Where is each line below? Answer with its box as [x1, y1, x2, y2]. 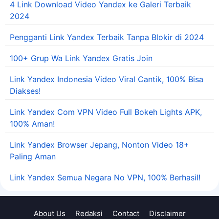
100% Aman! [10, 118, 55, 129]
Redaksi [75, 208, 103, 218]
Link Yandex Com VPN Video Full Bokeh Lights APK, [10, 107, 202, 117]
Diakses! [10, 86, 41, 96]
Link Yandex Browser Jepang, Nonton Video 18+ [10, 139, 189, 150]
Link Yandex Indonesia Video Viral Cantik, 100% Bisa [10, 74, 203, 84]
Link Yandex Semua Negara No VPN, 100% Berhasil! [10, 172, 200, 182]
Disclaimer [149, 208, 186, 218]
